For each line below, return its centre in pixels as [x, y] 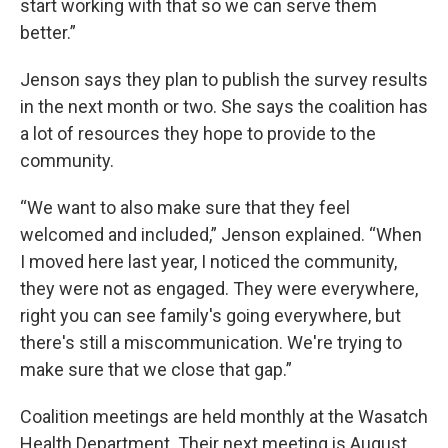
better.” [48, 32]
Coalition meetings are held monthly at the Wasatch [224, 416]
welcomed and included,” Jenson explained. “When [221, 234]
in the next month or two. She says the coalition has [224, 106]
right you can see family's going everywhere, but [210, 315]
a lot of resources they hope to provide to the [198, 133]
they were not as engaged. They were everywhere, [219, 288]
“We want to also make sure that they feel [185, 207]
